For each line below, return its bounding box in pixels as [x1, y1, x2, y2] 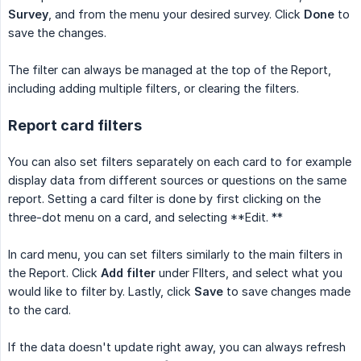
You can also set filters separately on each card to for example [8, 155, 351, 169]
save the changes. [8, 26, 106, 40]
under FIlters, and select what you [156, 266, 342, 280]
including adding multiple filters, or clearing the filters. [8, 81, 299, 96]
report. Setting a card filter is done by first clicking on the [8, 192, 321, 206]
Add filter [101, 266, 156, 280]
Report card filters [8, 117, 142, 135]
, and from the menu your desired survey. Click [48, 7, 304, 22]
